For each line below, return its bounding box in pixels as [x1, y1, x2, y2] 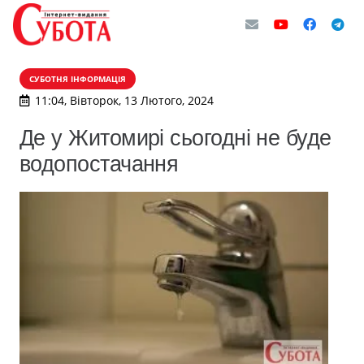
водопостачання [19, 151, 179, 176]
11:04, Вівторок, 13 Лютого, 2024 [34, 93, 214, 108]
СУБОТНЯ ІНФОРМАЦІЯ [29, 73, 126, 84]
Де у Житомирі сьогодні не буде [19, 125, 331, 150]
